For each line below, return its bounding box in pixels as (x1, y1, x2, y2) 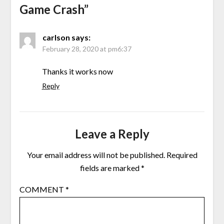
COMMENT (19, 184, 65, 194)
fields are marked (79, 163, 141, 173)
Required (166, 150, 197, 160)
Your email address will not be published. (26, 150, 165, 160)
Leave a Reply (74, 126, 149, 141)
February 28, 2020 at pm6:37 (42, 44, 131, 53)
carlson (42, 32, 70, 42)
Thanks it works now (41, 66, 113, 76)
